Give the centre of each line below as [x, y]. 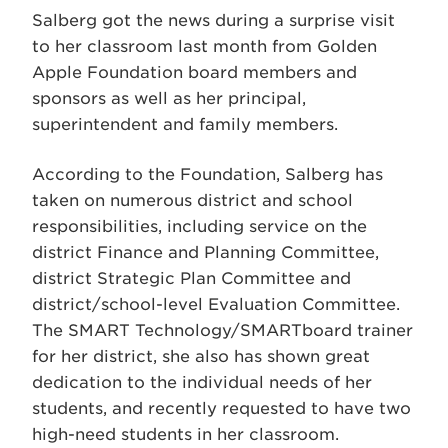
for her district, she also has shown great [201, 356]
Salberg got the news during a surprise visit [213, 20]
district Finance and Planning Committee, [205, 252]
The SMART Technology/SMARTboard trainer [222, 330]
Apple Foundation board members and [194, 72]
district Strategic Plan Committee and [191, 278]
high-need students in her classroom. [185, 434]
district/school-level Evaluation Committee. [216, 304]
